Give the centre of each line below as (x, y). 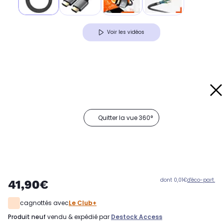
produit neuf (29, 217)
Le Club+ (83, 203)
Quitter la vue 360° (125, 118)
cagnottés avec (44, 203)
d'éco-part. (201, 180)
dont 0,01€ (174, 180)
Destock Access (137, 217)
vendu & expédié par (78, 217)
